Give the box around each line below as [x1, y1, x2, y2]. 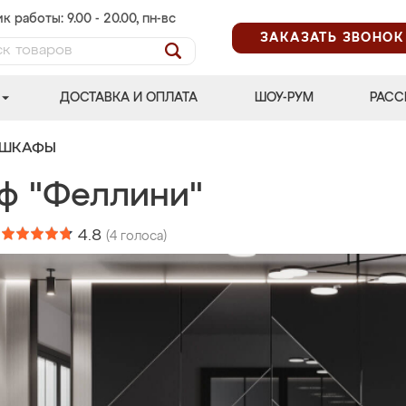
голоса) [117, 230, 167, 243]
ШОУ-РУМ [254, 92, 314, 104]
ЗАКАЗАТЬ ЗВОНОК [260, 31, 404, 44]
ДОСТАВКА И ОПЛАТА [60, 92, 198, 104]
